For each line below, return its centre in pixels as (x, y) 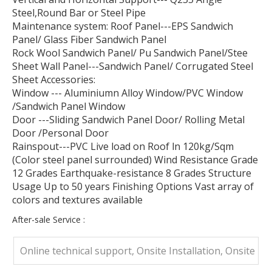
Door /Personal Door (60, 133)
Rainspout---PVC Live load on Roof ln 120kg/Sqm (123, 147)
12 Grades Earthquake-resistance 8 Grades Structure (132, 173)
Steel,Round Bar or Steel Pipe (79, 13)
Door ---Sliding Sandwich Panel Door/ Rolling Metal (128, 120)
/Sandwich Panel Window (70, 107)
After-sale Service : (49, 220)
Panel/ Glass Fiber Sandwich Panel (89, 40)
